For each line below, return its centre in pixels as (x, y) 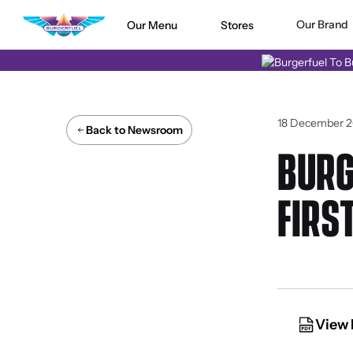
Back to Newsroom (134, 130)
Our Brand (323, 24)
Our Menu (152, 25)
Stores (237, 25)
